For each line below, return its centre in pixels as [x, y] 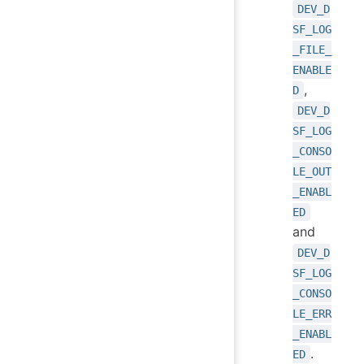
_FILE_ [312, 50]
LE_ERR [312, 314]
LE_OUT [312, 172]
